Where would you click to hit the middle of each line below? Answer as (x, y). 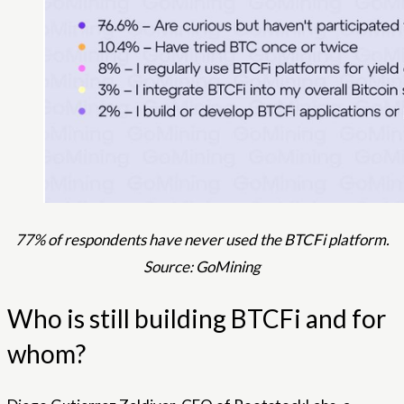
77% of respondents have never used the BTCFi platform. (202, 239)
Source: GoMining (202, 266)
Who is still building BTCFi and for (197, 319)
